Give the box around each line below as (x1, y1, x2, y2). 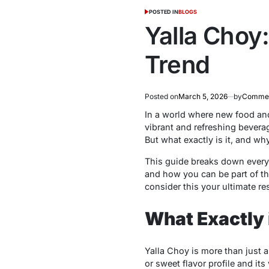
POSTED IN (149, 8, 179, 16)
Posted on (144, 92, 178, 101)
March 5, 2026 (178, 92, 228, 101)
